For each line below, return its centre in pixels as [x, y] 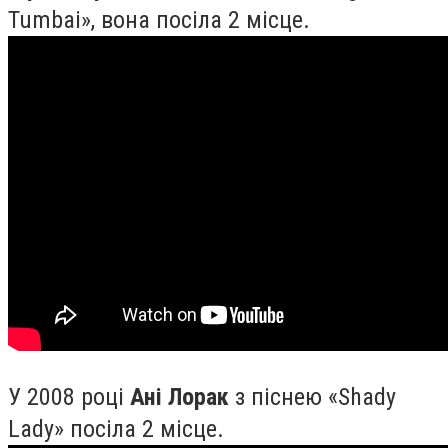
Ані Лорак [179, 396]
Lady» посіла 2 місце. [116, 428]
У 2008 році [69, 396]
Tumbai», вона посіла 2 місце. [159, 19]
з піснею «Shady [312, 396]
